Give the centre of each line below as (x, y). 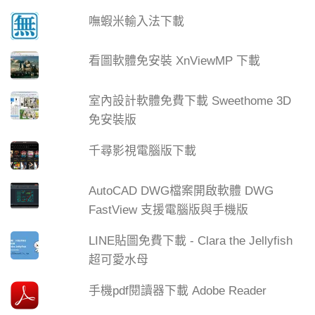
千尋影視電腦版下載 (143, 151)
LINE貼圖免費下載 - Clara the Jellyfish (191, 240)
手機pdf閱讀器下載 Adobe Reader (178, 290)
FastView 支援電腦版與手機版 (169, 210)
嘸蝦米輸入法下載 (137, 21)
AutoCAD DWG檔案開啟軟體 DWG (181, 191)
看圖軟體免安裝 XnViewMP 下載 (175, 61)
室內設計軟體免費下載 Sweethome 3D (190, 101)
